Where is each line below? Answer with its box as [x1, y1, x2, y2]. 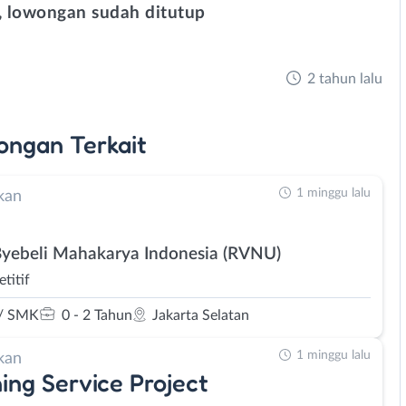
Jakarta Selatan [152, 307, 249, 323]
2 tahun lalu [307, 72, 382, 86]
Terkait [70, 129, 147, 159]
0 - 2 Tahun [62, 307, 132, 323]
